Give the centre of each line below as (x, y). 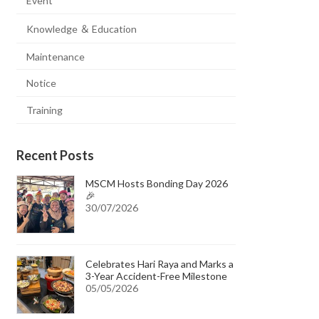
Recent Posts (56, 155)
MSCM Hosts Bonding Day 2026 (157, 183)
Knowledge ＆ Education (82, 28)
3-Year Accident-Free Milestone (157, 276)
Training (45, 110)
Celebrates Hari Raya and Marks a (160, 263)
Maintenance (56, 56)
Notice (42, 83)
